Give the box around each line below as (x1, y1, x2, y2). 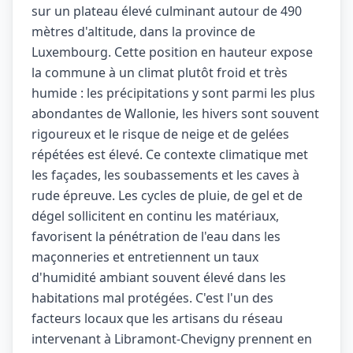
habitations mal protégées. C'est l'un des (32, 289, 273, 307)
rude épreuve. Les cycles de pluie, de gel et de (32, 187, 303, 204)
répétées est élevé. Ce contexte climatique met (32, 146, 308, 163)
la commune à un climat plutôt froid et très (32, 64, 288, 81)
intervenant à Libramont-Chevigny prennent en (32, 330, 312, 347)
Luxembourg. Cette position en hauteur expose (32, 43, 313, 61)
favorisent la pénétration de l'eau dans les (32, 228, 281, 245)
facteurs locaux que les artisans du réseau (32, 310, 283, 327)
